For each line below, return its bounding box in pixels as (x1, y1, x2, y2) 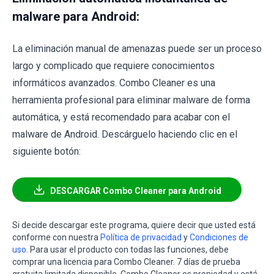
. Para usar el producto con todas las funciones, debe (26, 245, 229, 255)
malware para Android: (12, 9, 139, 24)
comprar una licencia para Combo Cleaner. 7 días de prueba (12, 257, 240, 267)
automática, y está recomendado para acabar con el (12, 111, 230, 124)
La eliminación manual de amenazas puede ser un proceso (12, 43, 262, 55)
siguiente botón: (12, 146, 81, 158)
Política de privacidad (100, 232, 182, 243)
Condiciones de (190, 232, 248, 243)
